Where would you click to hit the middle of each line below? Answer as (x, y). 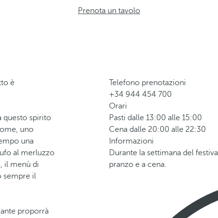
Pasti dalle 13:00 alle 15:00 (155, 118)
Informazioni (131, 141)
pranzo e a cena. (138, 164)
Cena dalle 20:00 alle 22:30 (157, 129)
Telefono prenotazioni (147, 83)
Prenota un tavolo (109, 11)
